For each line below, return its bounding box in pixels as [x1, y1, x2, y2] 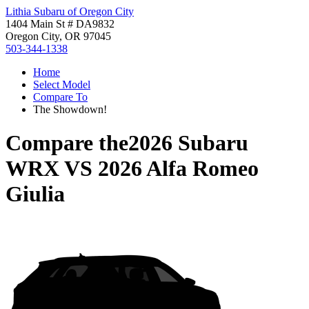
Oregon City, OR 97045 [6, 30, 111, 42]
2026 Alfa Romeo [98, 156, 259, 181]
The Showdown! [33, 103, 107, 115]
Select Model [33, 79, 90, 90]
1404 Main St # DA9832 [6, 18, 114, 30]
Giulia [6, 181, 65, 207]
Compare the [6, 130, 128, 156]
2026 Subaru [128, 130, 248, 156]
